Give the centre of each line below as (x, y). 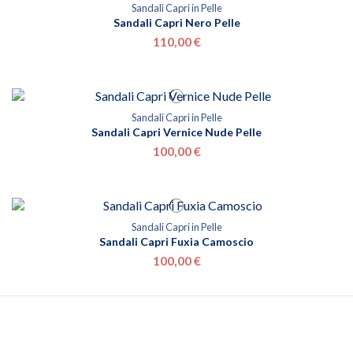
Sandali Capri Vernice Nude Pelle (176, 132)
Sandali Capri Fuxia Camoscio (176, 241)
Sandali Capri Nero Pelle (176, 22)
